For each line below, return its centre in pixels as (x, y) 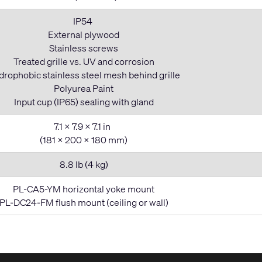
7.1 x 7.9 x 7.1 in (84, 126)
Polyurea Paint (84, 88)
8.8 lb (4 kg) (84, 164)
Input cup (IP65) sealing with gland (84, 101)
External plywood (84, 34)
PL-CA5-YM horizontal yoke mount (84, 189)
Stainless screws (84, 48)
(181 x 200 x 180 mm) (84, 139)
